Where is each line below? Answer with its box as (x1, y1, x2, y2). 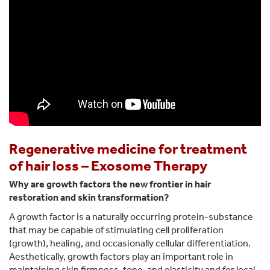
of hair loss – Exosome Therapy (9, 157, 207, 175)
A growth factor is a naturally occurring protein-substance (9, 211, 253, 223)
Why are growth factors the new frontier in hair (9, 178, 211, 190)
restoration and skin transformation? (9, 192, 169, 204)
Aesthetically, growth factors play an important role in (9, 251, 233, 263)
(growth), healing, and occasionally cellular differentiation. (9, 237, 251, 250)
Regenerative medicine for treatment (9, 140, 247, 158)
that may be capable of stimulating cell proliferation (9, 224, 224, 236)
